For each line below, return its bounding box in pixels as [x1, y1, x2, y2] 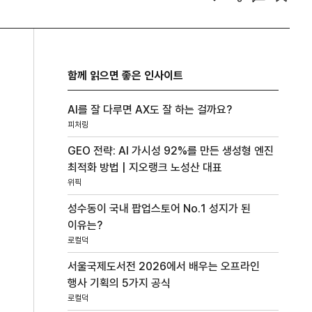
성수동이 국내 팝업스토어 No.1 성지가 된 [68, 202, 251, 216]
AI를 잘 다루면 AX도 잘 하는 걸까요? [68, 103, 233, 117]
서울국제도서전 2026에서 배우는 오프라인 [68, 260, 260, 274]
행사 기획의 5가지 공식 [68, 276, 171, 290]
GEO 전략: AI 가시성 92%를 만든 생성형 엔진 [68, 144, 274, 158]
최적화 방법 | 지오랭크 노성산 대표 [68, 161, 223, 175]
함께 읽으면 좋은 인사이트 [68, 69, 184, 83]
